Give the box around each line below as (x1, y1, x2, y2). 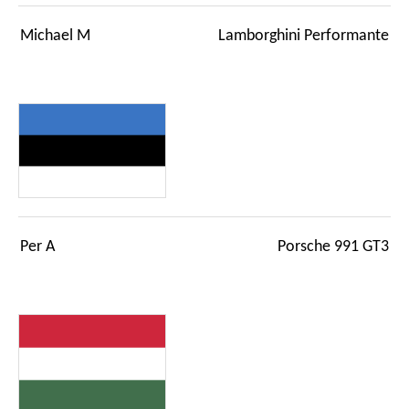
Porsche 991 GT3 (278, 238, 389, 255)
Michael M (20, 28, 90, 45)
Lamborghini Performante (218, 28, 389, 45)
